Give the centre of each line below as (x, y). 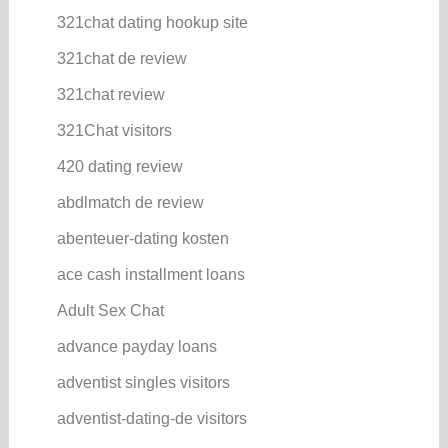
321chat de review (121, 58)
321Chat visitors (114, 130)
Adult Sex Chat (110, 310)
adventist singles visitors (143, 382)
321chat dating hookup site (152, 22)
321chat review (110, 94)
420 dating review (119, 166)
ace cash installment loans (150, 274)
